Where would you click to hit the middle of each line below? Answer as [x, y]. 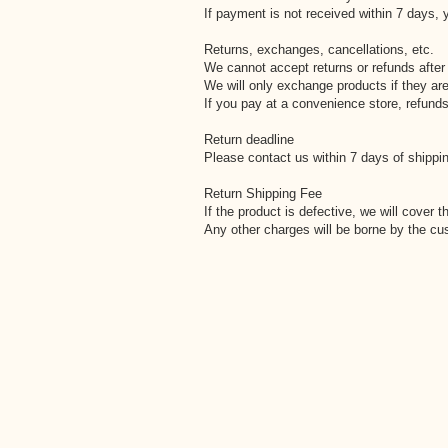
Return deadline [249, 139]
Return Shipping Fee [263, 193]
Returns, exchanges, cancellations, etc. [319, 49]
